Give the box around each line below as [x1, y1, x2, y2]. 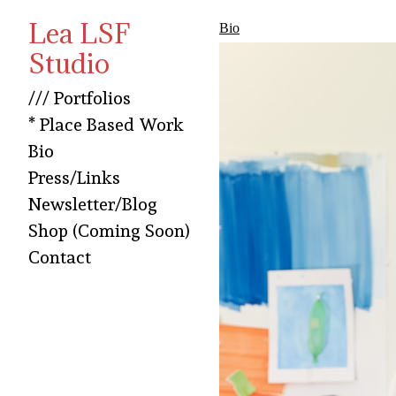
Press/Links [28, 167, 120, 189]
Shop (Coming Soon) [28, 220, 190, 242]
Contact [28, 247, 91, 269]
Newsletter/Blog [28, 194, 157, 216]
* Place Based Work [28, 114, 184, 136]
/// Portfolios [28, 88, 131, 110]
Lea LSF [28, 16, 130, 51]
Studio [28, 46, 110, 81]
